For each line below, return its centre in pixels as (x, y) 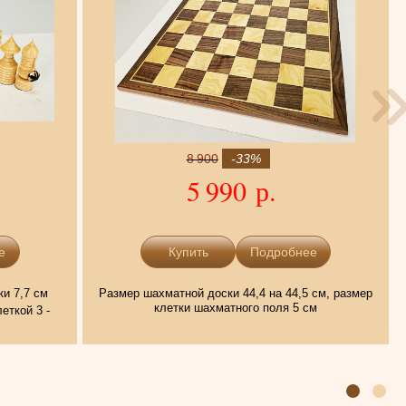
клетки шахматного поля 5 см (236, 307)
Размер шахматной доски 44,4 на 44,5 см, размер (236, 293)
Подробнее (283, 251)
